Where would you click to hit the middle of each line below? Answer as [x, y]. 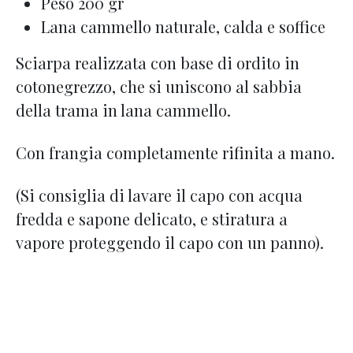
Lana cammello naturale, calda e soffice [183, 26]
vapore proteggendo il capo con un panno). [170, 242]
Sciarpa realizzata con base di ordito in [158, 63]
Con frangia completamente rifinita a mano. [175, 152]
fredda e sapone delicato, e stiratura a [152, 219]
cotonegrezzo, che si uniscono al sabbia [159, 86]
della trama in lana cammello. [123, 110]
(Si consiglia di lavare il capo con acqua [159, 195]
